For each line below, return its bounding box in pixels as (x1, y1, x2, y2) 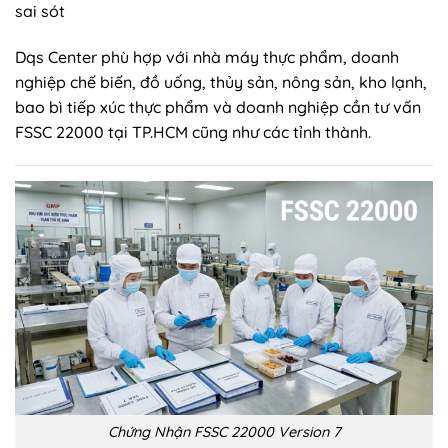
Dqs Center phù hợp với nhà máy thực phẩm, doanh (15, 46, 399, 67)
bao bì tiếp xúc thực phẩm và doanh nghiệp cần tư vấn (15, 96, 421, 117)
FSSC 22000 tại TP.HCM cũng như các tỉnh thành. (15, 121, 371, 142)
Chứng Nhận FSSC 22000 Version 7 (107, 422, 341, 441)
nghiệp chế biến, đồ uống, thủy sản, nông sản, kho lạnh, (15, 71, 427, 92)
